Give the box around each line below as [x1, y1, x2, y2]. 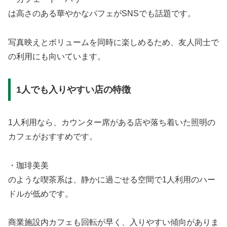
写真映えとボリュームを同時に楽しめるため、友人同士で [8, 38, 219, 47]
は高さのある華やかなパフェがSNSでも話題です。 [8, 9, 196, 18]
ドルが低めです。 [8, 189, 73, 198]
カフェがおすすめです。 [8, 132, 97, 141]
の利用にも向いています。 [8, 52, 105, 61]
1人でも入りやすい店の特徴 [16, 84, 131, 95]
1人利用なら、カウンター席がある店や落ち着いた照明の [8, 118, 215, 127]
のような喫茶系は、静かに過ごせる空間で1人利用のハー [8, 175, 215, 184]
